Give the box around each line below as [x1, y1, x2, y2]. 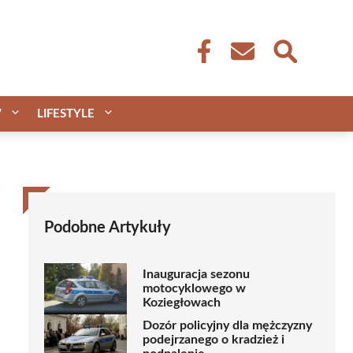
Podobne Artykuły [44, 219, 171, 236]
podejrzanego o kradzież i [143, 333, 284, 347]
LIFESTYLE [37, 107, 95, 120]
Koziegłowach [143, 296, 221, 310]
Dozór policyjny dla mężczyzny [143, 319, 312, 333]
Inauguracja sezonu [143, 268, 250, 281]
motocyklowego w [143, 282, 246, 295]
